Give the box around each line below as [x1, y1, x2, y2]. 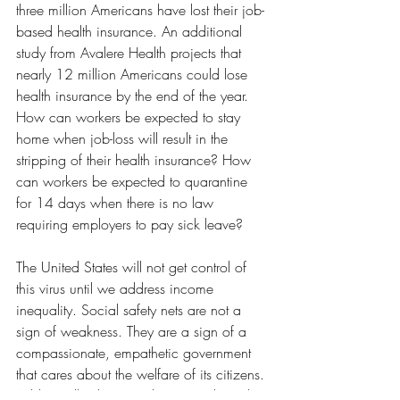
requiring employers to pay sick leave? [16, 214, 247, 235]
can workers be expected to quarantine [16, 171, 252, 192]
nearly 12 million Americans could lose [16, 64, 252, 85]
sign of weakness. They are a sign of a [16, 321, 251, 342]
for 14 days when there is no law [16, 193, 218, 213]
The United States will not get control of [16, 257, 251, 278]
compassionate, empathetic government [16, 343, 255, 363]
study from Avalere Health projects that [16, 43, 246, 63]
